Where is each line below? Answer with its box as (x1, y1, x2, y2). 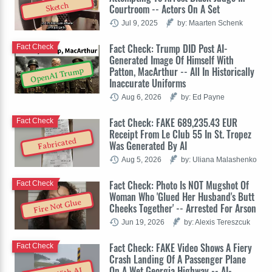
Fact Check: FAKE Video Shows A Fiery (109, 240, 252, 255)
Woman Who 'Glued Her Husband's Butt (109, 189, 254, 204)
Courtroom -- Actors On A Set (109, 1, 220, 16)
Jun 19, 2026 (121, 217, 165, 226)
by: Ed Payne (181, 92, 225, 101)
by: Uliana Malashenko (181, 155, 257, 163)
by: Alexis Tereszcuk (184, 217, 250, 226)
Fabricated (37, 135, 78, 152)
